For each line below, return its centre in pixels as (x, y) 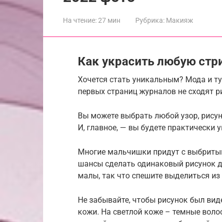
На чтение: (80, 20)
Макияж (180, 20)
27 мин (109, 20)
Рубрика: (150, 20)
